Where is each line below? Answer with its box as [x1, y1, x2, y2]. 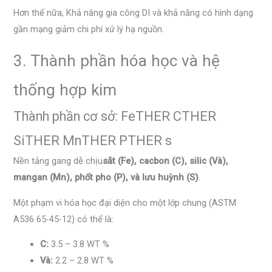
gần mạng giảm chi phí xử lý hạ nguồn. [13, 23, 165, 35]
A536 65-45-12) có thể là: [13, 213, 114, 225]
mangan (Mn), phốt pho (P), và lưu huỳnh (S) [13, 172, 199, 183]
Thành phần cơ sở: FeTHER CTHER [13, 109, 217, 124]
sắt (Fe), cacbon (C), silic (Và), [103, 155, 229, 167]
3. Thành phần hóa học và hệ [13, 52, 220, 70]
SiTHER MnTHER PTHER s [13, 133, 172, 149]
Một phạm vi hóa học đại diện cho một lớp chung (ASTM [13, 197, 237, 208]
